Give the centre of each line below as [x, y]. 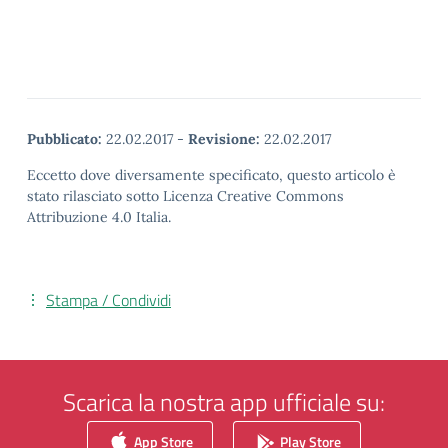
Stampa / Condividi [108, 300]
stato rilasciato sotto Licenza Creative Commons [185, 196]
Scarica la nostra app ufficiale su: [224, 402]
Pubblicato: [64, 139]
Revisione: [224, 139]
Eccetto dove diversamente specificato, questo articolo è [211, 175]
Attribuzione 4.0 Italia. [99, 217]
